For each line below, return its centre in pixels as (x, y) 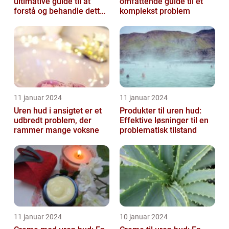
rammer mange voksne (56, 130)
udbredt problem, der (53, 121)
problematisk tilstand (158, 130)
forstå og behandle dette (59, 11)
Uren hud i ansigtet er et (58, 111)
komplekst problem (155, 11)
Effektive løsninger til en (164, 121)
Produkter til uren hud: (161, 111)
